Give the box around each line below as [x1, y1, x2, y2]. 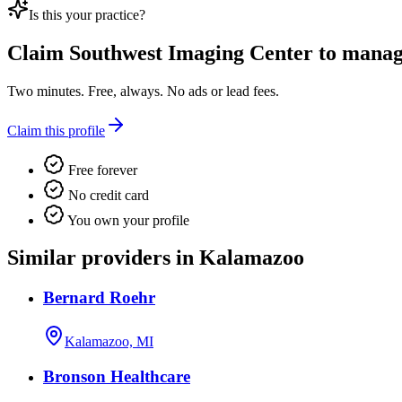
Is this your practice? [29, 6, 145, 22]
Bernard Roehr [43, 288, 155, 308]
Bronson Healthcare [43, 366, 190, 386]
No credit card [65, 187, 149, 203]
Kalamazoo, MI [65, 334, 153, 350]
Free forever [65, 162, 137, 178]
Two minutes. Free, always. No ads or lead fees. [7, 83, 279, 99]
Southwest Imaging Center [69, 40, 313, 65]
